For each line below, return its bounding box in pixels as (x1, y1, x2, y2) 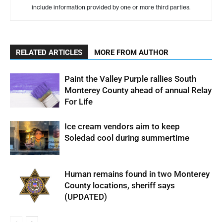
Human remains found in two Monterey (64, 169, 210, 179)
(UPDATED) (64, 192, 107, 202)
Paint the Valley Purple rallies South (64, 74, 196, 84)
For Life (64, 97, 93, 107)
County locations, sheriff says (64, 180, 175, 191)
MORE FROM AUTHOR (94, 48, 168, 57)
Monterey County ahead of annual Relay (64, 85, 212, 96)
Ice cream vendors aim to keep (64, 121, 180, 132)
